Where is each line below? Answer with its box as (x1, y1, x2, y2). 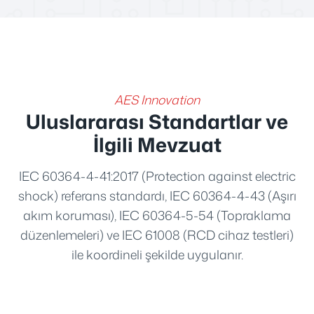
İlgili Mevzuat (93, 130, 221, 158)
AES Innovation (114, 90, 200, 109)
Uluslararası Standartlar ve (26, 107, 288, 135)
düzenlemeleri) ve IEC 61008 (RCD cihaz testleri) (20, 225, 294, 244)
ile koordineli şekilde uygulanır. (71, 245, 243, 264)
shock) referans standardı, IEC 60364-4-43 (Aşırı (18, 186, 296, 205)
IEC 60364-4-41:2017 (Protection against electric (18, 166, 296, 185)
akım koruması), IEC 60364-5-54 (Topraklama (23, 205, 291, 224)
